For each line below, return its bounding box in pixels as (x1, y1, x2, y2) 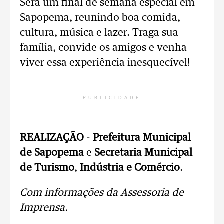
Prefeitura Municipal (93, 133, 191, 143)
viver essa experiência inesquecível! (20, 58, 190, 68)
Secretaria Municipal (94, 148, 192, 158)
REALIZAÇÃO (20, 133, 84, 143)
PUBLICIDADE (83, 95, 141, 100)
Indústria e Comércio (80, 163, 180, 173)
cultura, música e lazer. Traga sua (20, 28, 178, 38)
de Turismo (20, 163, 74, 173)
